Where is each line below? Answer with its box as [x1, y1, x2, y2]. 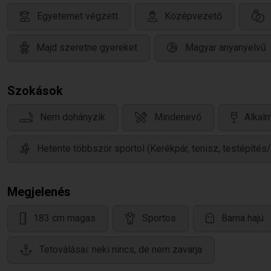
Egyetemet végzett [37, 10, 118, 22]
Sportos [142, 212, 176, 224]
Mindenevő [154, 111, 201, 123]
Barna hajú [221, 212, 264, 224]
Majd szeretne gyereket [36, 42, 137, 54]
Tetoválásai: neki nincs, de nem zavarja [39, 244, 202, 256]
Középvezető [165, 10, 222, 22]
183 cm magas [33, 212, 96, 224]
